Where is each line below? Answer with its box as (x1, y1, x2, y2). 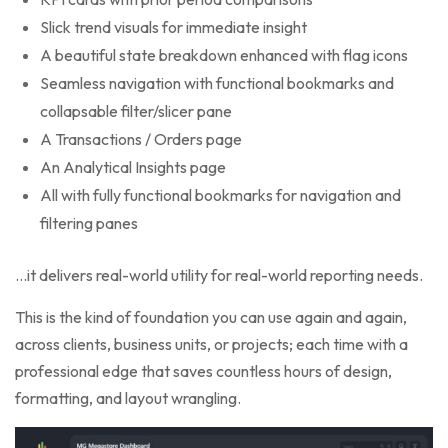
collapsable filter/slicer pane (40, 101, 232, 122)
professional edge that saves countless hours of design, (15, 361, 392, 382)
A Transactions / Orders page (40, 129, 242, 150)
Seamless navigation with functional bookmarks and (40, 73, 394, 94)
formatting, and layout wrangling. (15, 388, 241, 409)
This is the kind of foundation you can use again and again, (15, 307, 407, 328)
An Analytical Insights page (40, 157, 226, 178)
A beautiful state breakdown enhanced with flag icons (40, 45, 408, 66)
